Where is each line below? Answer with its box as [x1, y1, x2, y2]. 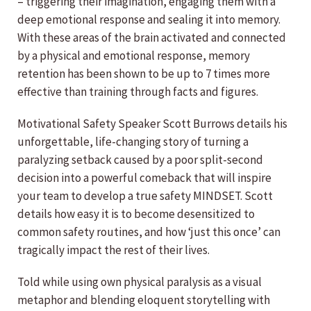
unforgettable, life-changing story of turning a [17, 134, 249, 150]
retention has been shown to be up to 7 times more [17, 66, 270, 82]
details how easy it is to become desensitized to [17, 206, 255, 222]
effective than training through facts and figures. [17, 84, 258, 100]
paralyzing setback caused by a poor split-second [17, 152, 263, 168]
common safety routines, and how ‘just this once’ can [17, 224, 280, 240]
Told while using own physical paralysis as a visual [17, 274, 262, 290]
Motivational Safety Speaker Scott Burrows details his [17, 116, 287, 132]
